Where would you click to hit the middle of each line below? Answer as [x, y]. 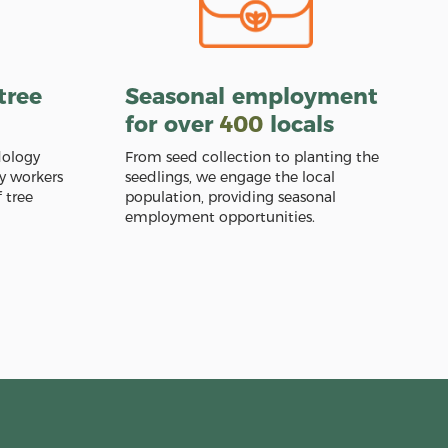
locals [298, 124]
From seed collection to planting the [251, 157]
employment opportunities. [219, 217]
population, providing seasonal [230, 197]
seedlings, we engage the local [229, 177]
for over [172, 124]
